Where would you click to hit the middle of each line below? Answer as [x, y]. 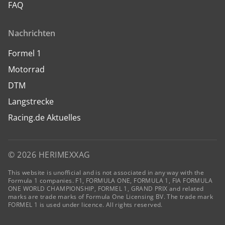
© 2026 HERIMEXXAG [49, 155]
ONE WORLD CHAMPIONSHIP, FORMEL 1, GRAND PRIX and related [106, 189]
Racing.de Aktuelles [44, 118]
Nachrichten [32, 33]
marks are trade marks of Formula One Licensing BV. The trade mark [110, 197]
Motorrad [26, 69]
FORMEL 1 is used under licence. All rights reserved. [85, 205]
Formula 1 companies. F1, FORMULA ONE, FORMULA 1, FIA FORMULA [110, 181]
